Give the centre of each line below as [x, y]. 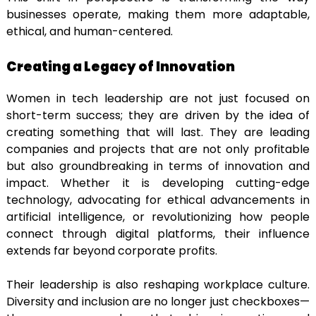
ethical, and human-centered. [90, 32]
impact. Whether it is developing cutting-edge [158, 183]
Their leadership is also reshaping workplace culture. [158, 284]
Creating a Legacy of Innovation [121, 67]
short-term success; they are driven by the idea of [158, 115]
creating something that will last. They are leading [158, 132]
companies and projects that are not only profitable [158, 149]
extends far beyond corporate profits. [112, 250]
